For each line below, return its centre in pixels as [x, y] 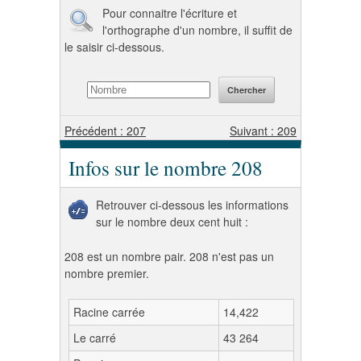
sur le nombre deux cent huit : [172, 222]
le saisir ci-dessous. [114, 47]
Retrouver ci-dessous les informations [192, 205]
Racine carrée [109, 312]
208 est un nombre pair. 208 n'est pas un [169, 256]
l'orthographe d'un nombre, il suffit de [197, 30]
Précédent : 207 [105, 131]
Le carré [95, 338]
